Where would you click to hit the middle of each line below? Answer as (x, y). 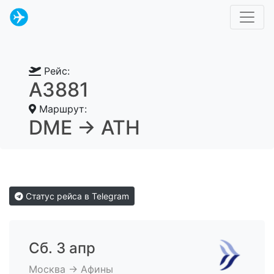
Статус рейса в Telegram (76, 196)
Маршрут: (61, 109)
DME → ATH (84, 128)
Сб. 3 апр (62, 248)
